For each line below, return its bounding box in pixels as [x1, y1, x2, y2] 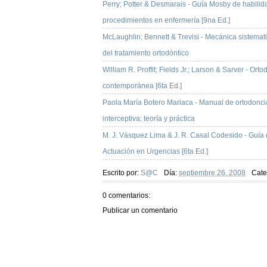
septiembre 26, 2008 [179, 169, 246, 178]
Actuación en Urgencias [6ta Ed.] [103, 147, 208, 156]
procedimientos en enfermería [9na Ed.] [103, 16, 230, 25]
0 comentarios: [103, 191, 150, 200]
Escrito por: [103, 169, 141, 178]
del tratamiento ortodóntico [103, 49, 189, 58]
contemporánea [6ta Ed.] [103, 82, 182, 91]
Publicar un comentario [103, 206, 178, 215]
